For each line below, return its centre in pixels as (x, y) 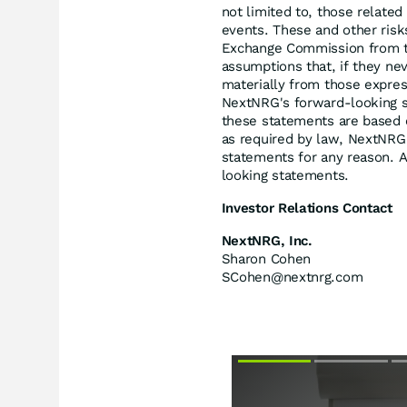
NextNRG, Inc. (267, 240)
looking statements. (285, 175)
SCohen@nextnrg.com (292, 277)
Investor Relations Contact (307, 208)
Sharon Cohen (266, 258)
